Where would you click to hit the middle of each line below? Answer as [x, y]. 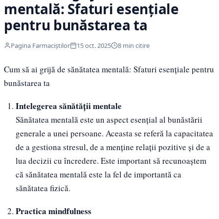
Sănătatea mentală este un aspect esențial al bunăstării [109, 119]
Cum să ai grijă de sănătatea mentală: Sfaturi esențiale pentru [109, 69]
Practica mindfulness [53, 211]
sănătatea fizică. [43, 188]
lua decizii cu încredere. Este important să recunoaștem [111, 160]
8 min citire [134, 45]
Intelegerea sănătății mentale [68, 106]
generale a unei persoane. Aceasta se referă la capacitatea [114, 133]
